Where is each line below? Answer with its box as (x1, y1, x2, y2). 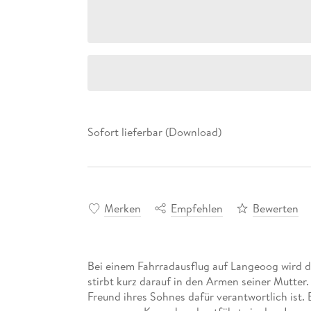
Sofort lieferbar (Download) (87, 124, 221, 140)
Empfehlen (170, 200, 223, 216)
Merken (103, 200, 141, 216)
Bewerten (252, 200, 299, 216)
